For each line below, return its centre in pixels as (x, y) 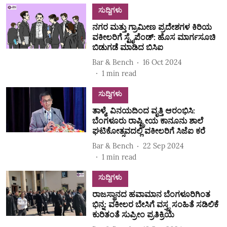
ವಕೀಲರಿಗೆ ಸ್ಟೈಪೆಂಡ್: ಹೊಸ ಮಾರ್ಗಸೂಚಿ (154, 37)
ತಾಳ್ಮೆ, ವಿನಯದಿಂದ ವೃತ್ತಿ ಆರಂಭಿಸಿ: (143, 110)
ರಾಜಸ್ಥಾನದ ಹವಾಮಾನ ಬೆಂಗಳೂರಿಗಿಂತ (151, 194)
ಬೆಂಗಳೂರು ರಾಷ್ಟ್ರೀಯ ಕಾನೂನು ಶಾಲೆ (147, 121)
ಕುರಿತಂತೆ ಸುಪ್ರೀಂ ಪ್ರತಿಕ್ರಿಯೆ (133, 214)
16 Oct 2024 (162, 62)
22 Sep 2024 (163, 146)
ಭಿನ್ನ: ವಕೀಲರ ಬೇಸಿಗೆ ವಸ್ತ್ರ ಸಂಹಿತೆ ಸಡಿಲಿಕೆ (155, 204)
